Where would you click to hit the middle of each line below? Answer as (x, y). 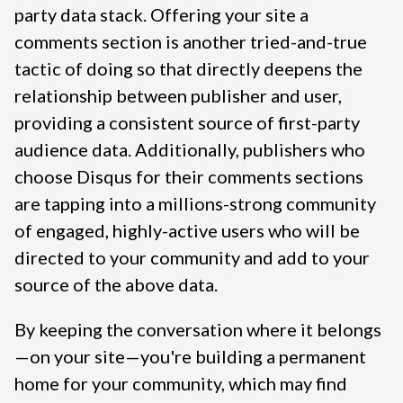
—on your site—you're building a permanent (190, 357)
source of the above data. (118, 285)
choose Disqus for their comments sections (189, 177)
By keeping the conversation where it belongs (198, 330)
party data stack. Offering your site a (161, 15)
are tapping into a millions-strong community (195, 204)
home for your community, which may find (181, 384)
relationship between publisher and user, (178, 96)
